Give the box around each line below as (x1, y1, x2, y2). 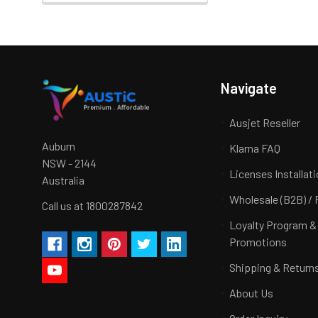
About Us (229, 286, 274, 300)
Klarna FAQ (229, 141, 281, 155)
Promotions (229, 235, 287, 248)
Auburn (42, 138, 75, 153)
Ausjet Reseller (229, 116, 301, 129)
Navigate (221, 79, 278, 97)
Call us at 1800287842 (42, 198, 143, 212)
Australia (42, 172, 84, 187)
